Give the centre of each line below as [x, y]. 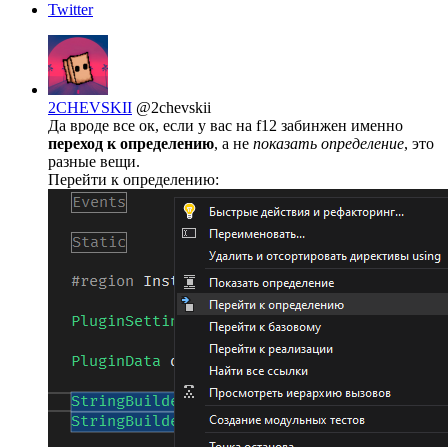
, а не [233, 144]
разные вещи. [94, 162]
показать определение [328, 144]
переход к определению [131, 144]
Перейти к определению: [133, 180]
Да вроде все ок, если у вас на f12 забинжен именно [225, 126]
